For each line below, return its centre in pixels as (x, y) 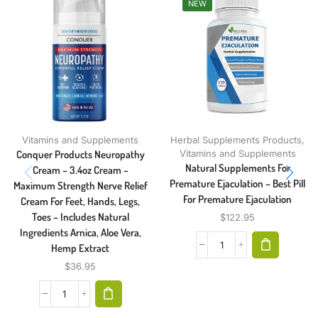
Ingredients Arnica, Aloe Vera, (80, 232)
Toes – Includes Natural (80, 216)
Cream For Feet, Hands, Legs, (81, 201)
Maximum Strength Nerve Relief (80, 185)
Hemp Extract (81, 248)
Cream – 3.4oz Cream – (80, 170)
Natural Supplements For (237, 168)
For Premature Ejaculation (238, 199)
